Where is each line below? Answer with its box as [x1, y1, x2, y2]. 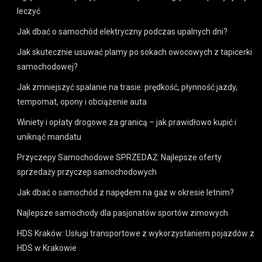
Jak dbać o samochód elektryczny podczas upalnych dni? [17, 26, 228, 36]
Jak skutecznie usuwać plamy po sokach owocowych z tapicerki [17, 47, 253, 57]
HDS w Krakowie [17, 243, 77, 253]
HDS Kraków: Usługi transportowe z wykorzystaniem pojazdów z [17, 228, 255, 238]
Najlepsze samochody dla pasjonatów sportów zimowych [17, 208, 229, 218]
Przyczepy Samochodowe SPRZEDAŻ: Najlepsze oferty [17, 152, 222, 162]
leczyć [17, 6, 41, 16]
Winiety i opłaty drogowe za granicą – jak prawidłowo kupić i [17, 117, 237, 127]
